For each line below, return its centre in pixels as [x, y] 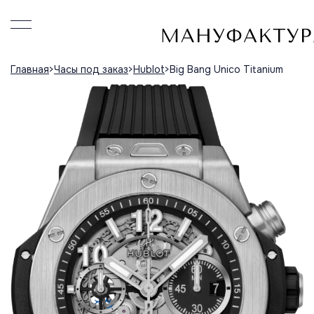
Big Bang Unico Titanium [226, 69]
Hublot [149, 69]
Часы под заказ [91, 69]
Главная [30, 69]
